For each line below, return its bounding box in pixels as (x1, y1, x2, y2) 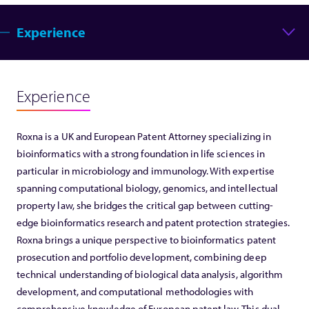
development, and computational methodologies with (17, 284, 254, 298)
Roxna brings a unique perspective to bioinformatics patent (17, 232, 276, 246)
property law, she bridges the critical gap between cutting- (17, 198, 273, 212)
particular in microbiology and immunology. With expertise (17, 163, 275, 177)
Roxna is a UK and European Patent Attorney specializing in (17, 129, 271, 143)
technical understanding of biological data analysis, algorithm (17, 267, 283, 281)
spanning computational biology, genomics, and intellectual (17, 181, 278, 195)
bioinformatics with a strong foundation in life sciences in (17, 146, 265, 160)
